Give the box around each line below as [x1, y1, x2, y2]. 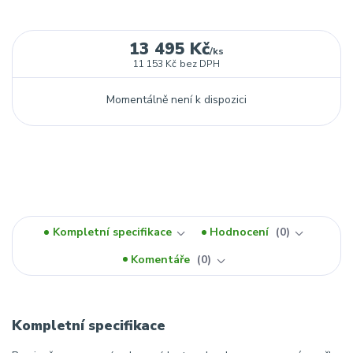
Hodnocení [210, 225, 273, 240]
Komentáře [131, 251, 194, 267]
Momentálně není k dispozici [106, 92, 247, 108]
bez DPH [179, 58, 220, 71]
